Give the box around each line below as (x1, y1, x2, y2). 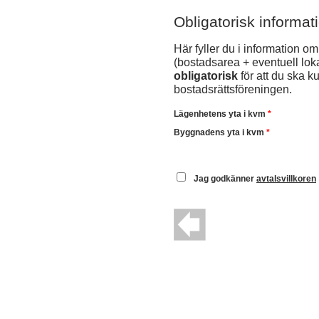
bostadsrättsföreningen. (174, 83, 292, 95)
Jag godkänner (194, 174, 256, 184)
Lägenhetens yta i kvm (174, 109, 268, 119)
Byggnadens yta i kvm (174, 127, 266, 137)
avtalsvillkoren (256, 174, 316, 184)
